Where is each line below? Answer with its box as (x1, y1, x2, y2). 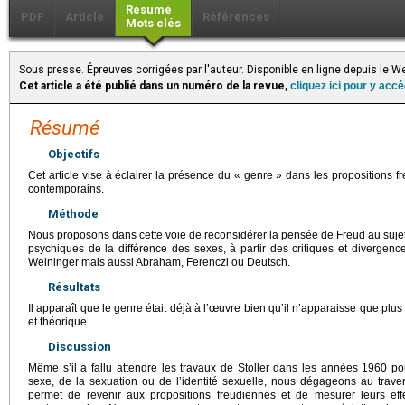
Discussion (48, 340, 111, 354)
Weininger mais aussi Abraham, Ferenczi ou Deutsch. (28, 256, 290, 269)
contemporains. (28, 183, 104, 196)
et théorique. (28, 316, 89, 329)
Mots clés (126, 16, 181, 31)
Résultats (48, 280, 100, 295)
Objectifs (48, 147, 99, 162)
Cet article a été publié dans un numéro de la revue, (19, 80, 290, 93)
